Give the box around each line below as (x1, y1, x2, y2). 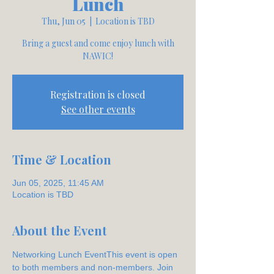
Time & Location (12, 151, 111, 168)
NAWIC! (83, 50, 113, 62)
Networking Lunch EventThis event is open (12, 250, 180, 259)
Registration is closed (50, 88, 146, 101)
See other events (61, 103, 135, 116)
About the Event (12, 222, 107, 239)
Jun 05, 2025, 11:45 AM (12, 178, 104, 188)
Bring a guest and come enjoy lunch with (21, 37, 174, 49)
